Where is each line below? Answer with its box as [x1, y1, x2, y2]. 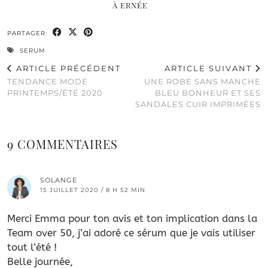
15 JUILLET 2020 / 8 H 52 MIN [40, 185, 145, 194]
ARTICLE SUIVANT [165, 63, 255, 73]
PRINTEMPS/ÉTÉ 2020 [7, 87, 103, 98]
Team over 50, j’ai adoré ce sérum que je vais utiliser [7, 226, 255, 239]
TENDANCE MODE [7, 76, 88, 86]
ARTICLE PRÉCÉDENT [13, 63, 121, 73]
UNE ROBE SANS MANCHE [144, 76, 261, 86]
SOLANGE [40, 175, 77, 184]
